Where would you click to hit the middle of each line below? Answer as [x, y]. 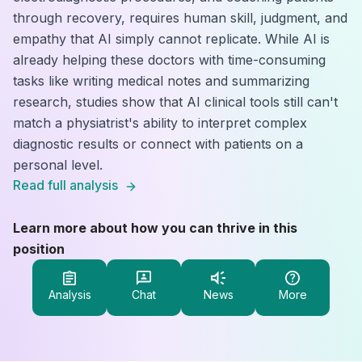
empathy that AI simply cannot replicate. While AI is [171, 39]
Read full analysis [65, 185]
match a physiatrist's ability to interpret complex [160, 123]
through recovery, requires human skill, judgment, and [180, 18]
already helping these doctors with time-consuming [169, 60]
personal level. [58, 165]
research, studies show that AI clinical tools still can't [175, 102]
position [39, 249]
